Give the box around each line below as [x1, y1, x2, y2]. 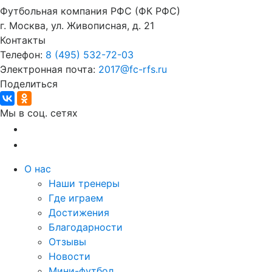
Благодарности [49, 221, 123, 233]
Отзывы [49, 236, 86, 248]
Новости [49, 250, 90, 262]
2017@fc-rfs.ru [98, 63, 167, 75]
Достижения [49, 206, 109, 219]
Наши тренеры [49, 177, 120, 189]
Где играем [49, 192, 103, 204]
